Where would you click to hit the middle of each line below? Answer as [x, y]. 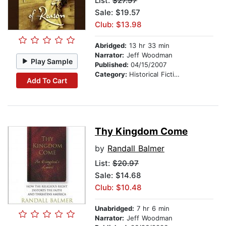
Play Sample [52, 61]
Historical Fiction [152, 74]
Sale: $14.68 [118, 176]
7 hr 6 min [152, 209]
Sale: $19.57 [118, 13]
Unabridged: [115, 209]
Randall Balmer [136, 149]
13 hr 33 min [148, 46]
